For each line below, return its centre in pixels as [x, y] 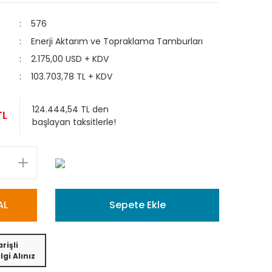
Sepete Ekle [137, 205]
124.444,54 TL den [70, 109]
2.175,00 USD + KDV [70, 59]
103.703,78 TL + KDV [72, 76]
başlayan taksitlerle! [74, 122]
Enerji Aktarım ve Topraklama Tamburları [117, 41]
